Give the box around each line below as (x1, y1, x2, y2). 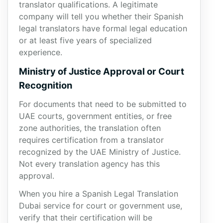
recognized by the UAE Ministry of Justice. (19, 147, 181, 157)
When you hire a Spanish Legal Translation (19, 189, 178, 199)
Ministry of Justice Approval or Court (19, 66, 184, 77)
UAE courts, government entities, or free (19, 111, 172, 121)
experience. (19, 47, 62, 57)
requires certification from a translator (19, 135, 164, 145)
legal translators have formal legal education (19, 23, 187, 33)
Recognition (19, 80, 72, 91)
